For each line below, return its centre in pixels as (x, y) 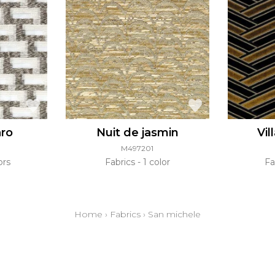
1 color (155, 162)
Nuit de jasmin (137, 133)
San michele (174, 215)
